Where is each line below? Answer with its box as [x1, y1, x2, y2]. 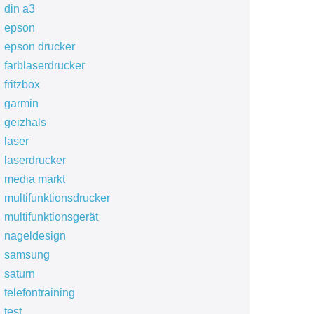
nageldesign [4, 230, 66, 242]
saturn [4, 268, 35, 280]
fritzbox [4, 78, 40, 90]
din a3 [4, 3, 35, 15]
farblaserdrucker [4, 60, 85, 71]
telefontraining [4, 287, 75, 299]
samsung [4, 249, 50, 261]
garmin [4, 97, 39, 109]
